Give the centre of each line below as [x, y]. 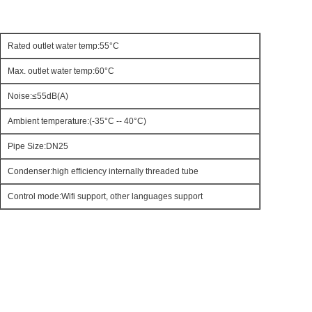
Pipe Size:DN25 [38, 146]
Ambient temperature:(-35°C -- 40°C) [77, 121]
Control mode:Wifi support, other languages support [105, 196]
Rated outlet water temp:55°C [63, 46]
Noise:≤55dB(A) [38, 96]
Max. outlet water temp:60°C [61, 71]
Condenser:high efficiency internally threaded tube [103, 171]
